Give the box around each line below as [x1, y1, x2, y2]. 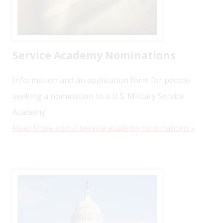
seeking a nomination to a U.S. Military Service [12, 90, 184, 102]
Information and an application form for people [12, 74, 190, 86]
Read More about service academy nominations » [12, 122, 195, 133]
